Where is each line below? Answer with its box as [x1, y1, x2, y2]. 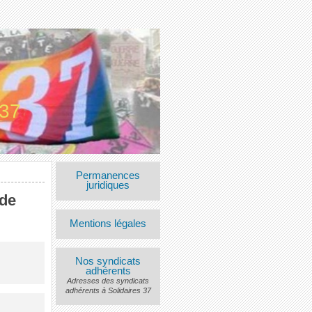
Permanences [76, 170, 141, 182]
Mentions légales [70, 217, 147, 229]
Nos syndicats [75, 255, 141, 267]
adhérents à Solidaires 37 [65, 286, 151, 295]
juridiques [86, 180, 130, 192]
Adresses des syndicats [67, 276, 150, 285]
